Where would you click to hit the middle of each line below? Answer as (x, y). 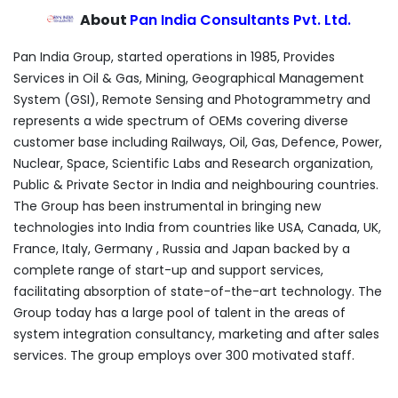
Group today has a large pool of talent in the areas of (179, 313)
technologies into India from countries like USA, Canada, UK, (197, 228)
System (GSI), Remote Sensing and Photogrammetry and (192, 100)
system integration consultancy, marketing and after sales (196, 334)
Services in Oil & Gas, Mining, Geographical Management (189, 79)
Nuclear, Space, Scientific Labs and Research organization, (193, 164)
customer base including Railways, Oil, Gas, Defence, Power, (198, 143)
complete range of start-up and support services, (168, 271)
